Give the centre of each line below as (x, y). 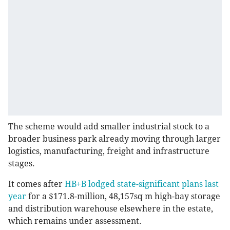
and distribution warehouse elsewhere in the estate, (111, 209)
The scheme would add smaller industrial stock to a (109, 127)
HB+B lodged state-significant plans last (142, 184)
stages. (22, 164)
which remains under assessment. (75, 221)
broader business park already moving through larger (114, 139)
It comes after (36, 184)
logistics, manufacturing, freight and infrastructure (109, 151)
